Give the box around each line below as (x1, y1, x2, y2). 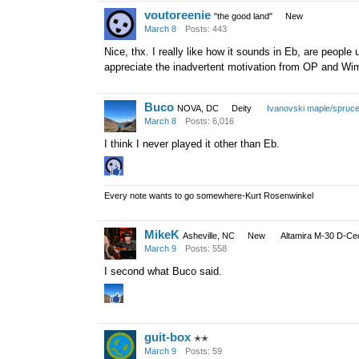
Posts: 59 (185, 346, 222, 357)
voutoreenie (144, 8, 211, 22)
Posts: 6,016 (185, 115, 234, 126)
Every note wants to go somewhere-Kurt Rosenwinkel (104, 191, 313, 200)
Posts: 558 (185, 244, 227, 253)
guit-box (144, 330, 191, 345)
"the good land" (214, 11, 272, 21)
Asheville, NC (183, 231, 235, 240)
